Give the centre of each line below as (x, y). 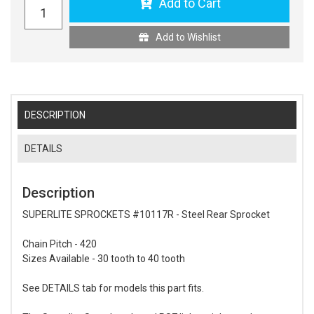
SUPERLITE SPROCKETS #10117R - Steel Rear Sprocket (146, 214)
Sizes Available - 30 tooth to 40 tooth (104, 258)
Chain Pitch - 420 (60, 244)
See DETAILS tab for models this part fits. (113, 288)
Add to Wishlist (188, 37)
